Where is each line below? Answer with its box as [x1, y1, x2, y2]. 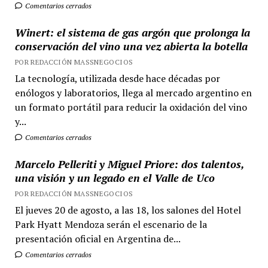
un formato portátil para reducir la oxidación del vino [14, 100, 247, 114]
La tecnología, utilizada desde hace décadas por [14, 72, 220, 85]
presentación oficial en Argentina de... [14, 232, 181, 245]
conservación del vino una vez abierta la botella [14, 39, 248, 53]
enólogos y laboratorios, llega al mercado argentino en [14, 86, 252, 99]
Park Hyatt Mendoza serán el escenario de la [14, 218, 207, 231]
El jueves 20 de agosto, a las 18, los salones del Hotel [14, 203, 241, 217]
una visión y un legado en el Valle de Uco [14, 170, 215, 185]
